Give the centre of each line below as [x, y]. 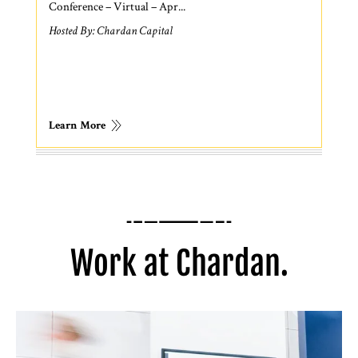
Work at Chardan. [179, 263]
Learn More [78, 126]
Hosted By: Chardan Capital [111, 32]
